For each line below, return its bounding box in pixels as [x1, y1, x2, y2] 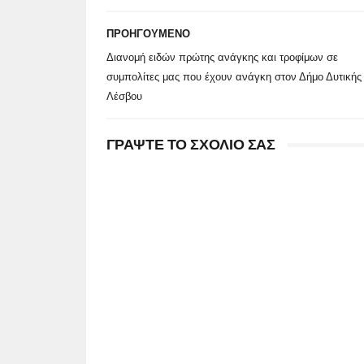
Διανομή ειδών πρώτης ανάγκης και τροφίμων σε [106, 51, 338, 63]
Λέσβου [106, 90, 142, 102]
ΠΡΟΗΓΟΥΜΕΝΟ [106, 28, 190, 40]
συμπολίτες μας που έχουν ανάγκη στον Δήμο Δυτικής [106, 71, 362, 83]
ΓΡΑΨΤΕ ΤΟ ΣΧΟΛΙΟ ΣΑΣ [106, 136, 275, 153]
